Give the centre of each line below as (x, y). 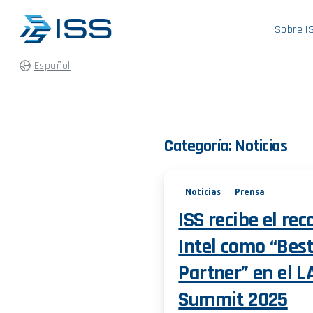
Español (52, 66)
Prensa (250, 192)
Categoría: (200, 146)
